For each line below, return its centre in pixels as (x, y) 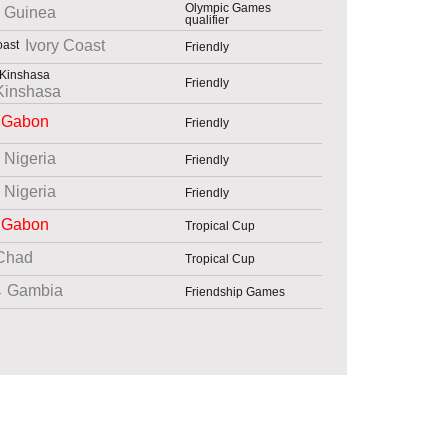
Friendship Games (235, 291)
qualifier (207, 19)
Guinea (30, 13)
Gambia (35, 291)
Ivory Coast (65, 46)
